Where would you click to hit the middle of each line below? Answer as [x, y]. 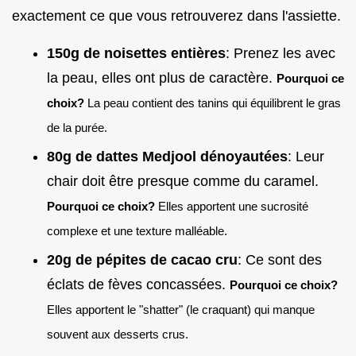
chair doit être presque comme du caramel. [183, 181]
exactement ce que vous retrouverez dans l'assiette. [176, 16]
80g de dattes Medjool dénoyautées [167, 156]
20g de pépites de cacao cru [142, 259]
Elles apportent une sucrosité [232, 206]
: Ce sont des [280, 259]
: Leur [306, 156]
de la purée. [77, 128]
